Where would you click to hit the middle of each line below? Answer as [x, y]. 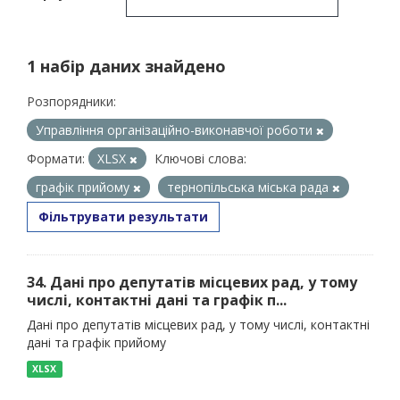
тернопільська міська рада [250, 187]
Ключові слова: [200, 158]
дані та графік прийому [96, 342]
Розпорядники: [71, 101]
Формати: [56, 158]
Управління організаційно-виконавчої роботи [176, 130]
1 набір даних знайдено [126, 66]
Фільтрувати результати [123, 217]
